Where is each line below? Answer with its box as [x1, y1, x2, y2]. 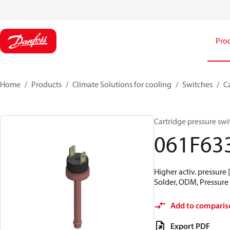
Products [31, 79, 62, 89]
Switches [182, 79, 213, 89]
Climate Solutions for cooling [72, 79, 171, 89]
